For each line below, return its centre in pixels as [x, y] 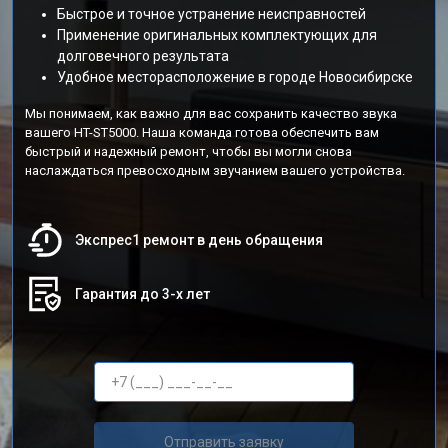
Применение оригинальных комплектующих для [217, 35]
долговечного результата [143, 56]
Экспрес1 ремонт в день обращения [199, 240]
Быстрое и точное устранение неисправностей [211, 14]
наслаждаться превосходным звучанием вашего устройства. [215, 170]
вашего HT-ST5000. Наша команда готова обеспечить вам [202, 132]
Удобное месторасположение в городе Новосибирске [235, 77]
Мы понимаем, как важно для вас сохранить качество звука [211, 113]
